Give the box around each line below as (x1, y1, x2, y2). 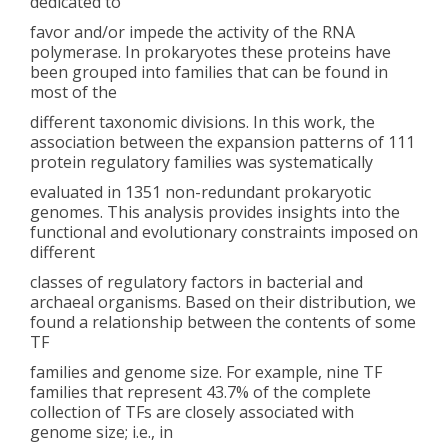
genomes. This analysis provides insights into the (30, 200, 400, 223)
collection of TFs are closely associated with (30, 400, 354, 423)
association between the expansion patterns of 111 (30, 130, 415, 153)
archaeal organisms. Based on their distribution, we (30, 290, 416, 313)
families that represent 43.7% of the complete (30, 380, 371, 403)
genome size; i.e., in (30, 420, 173, 443)
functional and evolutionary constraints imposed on (30, 220, 418, 243)
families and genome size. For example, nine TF (30, 360, 382, 383)
